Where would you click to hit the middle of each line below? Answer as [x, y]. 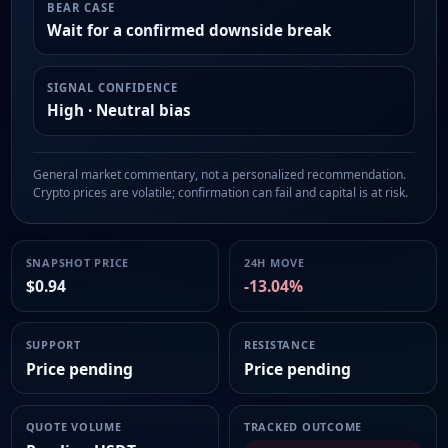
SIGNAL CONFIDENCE [112, 88]
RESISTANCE [279, 344]
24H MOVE [274, 262]
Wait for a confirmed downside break [189, 29]
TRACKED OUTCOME [303, 427]
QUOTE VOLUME [73, 427]
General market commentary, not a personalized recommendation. [219, 175]
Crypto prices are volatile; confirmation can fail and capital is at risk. [220, 193]
